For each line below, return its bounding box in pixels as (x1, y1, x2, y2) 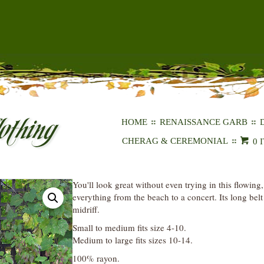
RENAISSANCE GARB (160, 117, 248, 127)
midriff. (72, 203, 100, 215)
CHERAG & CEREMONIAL (122, 136, 229, 146)
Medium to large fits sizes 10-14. (72, 233, 193, 246)
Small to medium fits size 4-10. (72, 221, 186, 233)
